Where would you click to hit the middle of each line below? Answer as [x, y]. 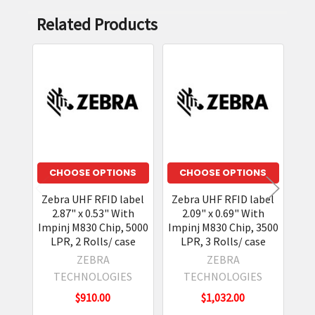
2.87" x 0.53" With [93, 213]
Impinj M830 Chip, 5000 [93, 227]
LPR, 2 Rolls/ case [93, 241]
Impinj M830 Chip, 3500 [223, 227]
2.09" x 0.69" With [223, 213]
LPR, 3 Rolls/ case [223, 241]
